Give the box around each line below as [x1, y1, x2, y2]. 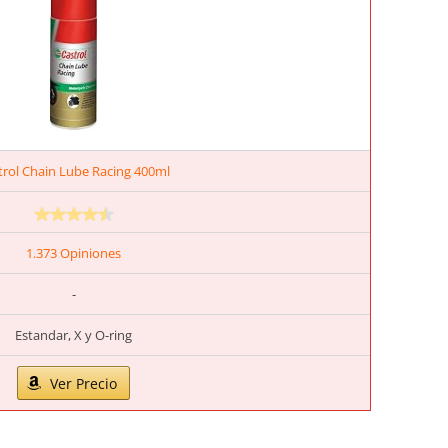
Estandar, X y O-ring [15, 326, 132, 345]
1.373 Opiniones [26, 244, 121, 263]
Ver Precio [50, 374, 117, 394]
